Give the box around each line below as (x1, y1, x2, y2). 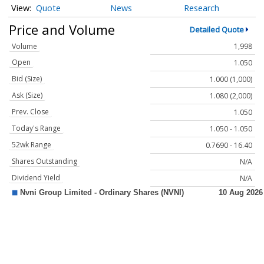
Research (184, 2, 220, 14)
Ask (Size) (12, 90, 42, 101)
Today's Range (12, 123, 61, 134)
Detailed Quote (189, 24, 244, 35)
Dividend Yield (12, 173, 60, 183)
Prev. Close (12, 107, 49, 117)
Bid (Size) (12, 74, 42, 84)
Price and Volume (9, 20, 115, 38)
